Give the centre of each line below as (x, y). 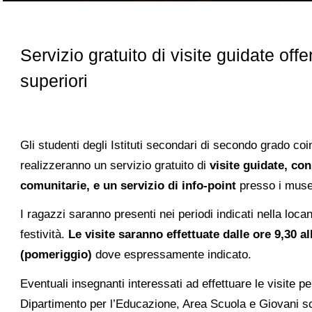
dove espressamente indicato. (172, 255)
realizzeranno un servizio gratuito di (115, 165)
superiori (54, 81)
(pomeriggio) (56, 255)
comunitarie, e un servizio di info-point (128, 185)
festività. (45, 235)
